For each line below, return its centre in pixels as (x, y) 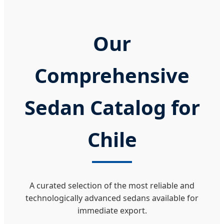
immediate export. (112, 211)
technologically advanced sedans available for (112, 198)
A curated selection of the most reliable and (112, 186)
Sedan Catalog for (112, 107)
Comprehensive (112, 75)
